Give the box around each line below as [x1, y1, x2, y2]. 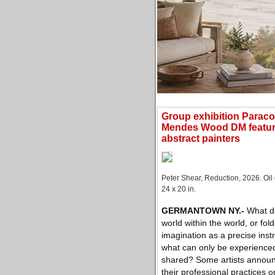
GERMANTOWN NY [161, 206, 239, 216]
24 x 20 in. [161, 185, 196, 194]
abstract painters [161, 133, 240, 144]
